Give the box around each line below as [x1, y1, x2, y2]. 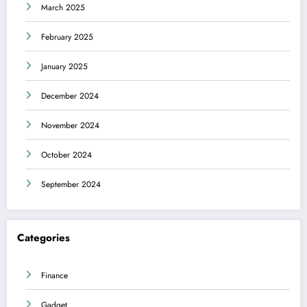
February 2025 [41, 31, 93, 44]
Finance [41, 269, 68, 282]
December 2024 [41, 90, 99, 103]
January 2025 [41, 60, 88, 73]
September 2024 [41, 178, 101, 191]
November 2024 [41, 119, 99, 132]
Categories [17, 230, 70, 245]
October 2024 [41, 149, 92, 162]
